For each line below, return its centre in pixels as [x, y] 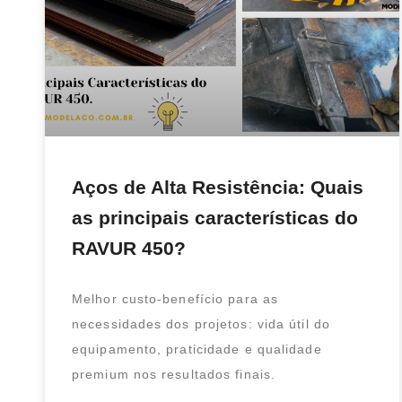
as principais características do [215, 218]
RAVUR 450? [129, 249]
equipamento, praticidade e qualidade [197, 350]
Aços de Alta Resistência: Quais [218, 188]
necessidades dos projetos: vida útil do [201, 324]
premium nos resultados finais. [174, 375]
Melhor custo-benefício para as [175, 299]
